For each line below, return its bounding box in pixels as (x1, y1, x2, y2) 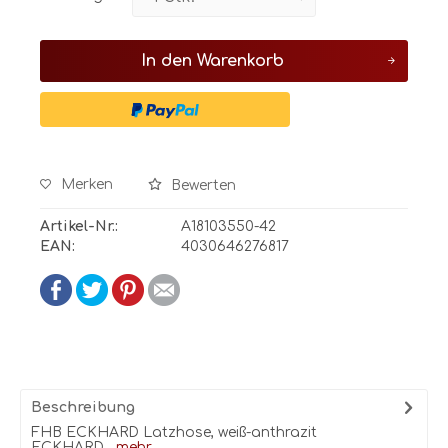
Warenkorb (196, 52, 284, 70)
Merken (61, 177, 113, 192)
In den (140, 52, 192, 70)
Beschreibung (31, 400, 135, 415)
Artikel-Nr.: (40, 219, 118, 234)
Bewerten (167, 178, 236, 193)
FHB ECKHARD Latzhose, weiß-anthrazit (31, 425, 333, 440)
